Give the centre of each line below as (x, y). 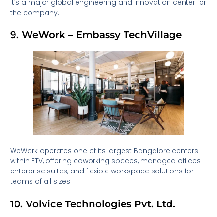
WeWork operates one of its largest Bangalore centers (104, 151)
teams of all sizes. (41, 181)
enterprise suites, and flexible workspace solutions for (102, 171)
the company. (35, 12)
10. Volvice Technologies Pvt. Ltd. (93, 204)
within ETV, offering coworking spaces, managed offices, (106, 161)
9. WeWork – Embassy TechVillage (96, 35)
